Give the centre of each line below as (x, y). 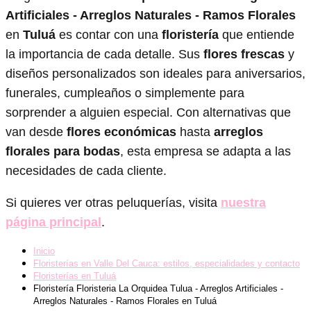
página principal (53, 222)
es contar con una (109, 34)
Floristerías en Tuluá (75, 276)
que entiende (257, 34)
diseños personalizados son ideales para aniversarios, (155, 73)
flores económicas (121, 132)
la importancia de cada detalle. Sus (104, 54)
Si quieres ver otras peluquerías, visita (113, 202)
